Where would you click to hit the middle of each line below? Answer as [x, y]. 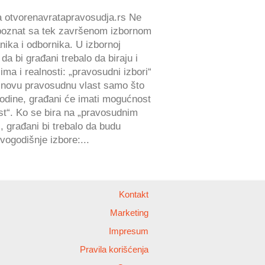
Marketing [129, 212]
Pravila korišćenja [114, 249]
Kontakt [133, 194]
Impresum [128, 231]
